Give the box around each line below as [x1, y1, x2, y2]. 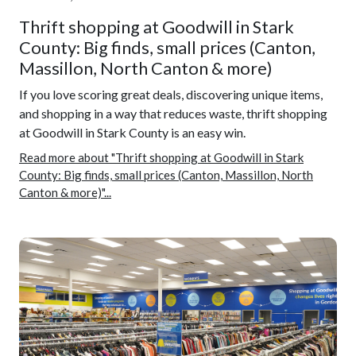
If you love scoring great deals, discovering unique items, [19, 87, 323, 102]
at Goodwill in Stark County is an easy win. [19, 125, 246, 140]
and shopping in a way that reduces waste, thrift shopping [19, 106, 327, 121]
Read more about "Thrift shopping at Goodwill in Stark [19, 150, 304, 164]
